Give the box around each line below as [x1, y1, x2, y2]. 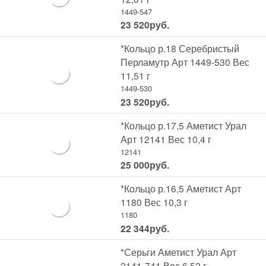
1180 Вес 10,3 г [121, 195, 188, 209]
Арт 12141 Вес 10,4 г [121, 132, 212, 145]
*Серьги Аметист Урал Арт [121, 245, 237, 258]
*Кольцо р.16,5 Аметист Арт [121, 182, 242, 195]
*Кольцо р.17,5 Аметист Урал [121, 118, 247, 132]
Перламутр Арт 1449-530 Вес [121, 55, 250, 69]
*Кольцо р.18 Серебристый [121, 42, 240, 55]
